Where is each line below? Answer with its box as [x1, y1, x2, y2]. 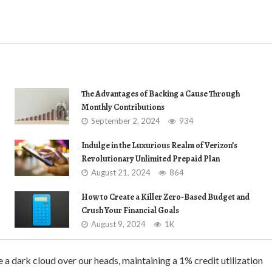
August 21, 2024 [91, 168, 151, 177]
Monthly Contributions [81, 101, 165, 113]
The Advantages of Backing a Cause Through [81, 88, 240, 100]
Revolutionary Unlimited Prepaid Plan [81, 153, 220, 165]
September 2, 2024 [91, 116, 160, 126]
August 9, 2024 [91, 219, 146, 229]
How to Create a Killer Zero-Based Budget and [81, 191, 250, 203]
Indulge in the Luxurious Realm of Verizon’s [81, 140, 237, 151]
